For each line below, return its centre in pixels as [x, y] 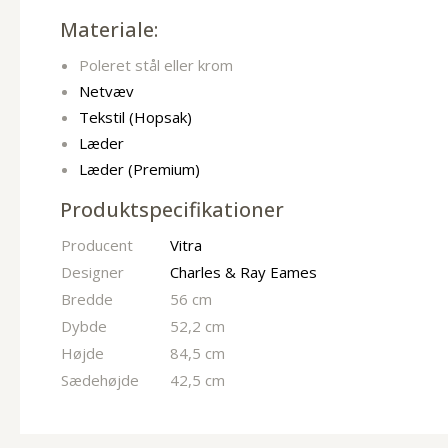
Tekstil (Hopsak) [135, 117]
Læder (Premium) [139, 169]
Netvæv [106, 91]
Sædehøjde [100, 380]
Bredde [87, 299]
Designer [92, 272]
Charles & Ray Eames [243, 272]
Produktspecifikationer [172, 210]
